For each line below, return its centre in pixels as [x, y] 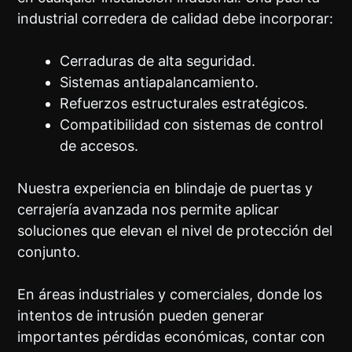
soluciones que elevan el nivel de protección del [175, 231]
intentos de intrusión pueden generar [141, 316]
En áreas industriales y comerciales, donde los [170, 295]
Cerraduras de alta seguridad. [158, 61]
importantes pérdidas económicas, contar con [172, 337]
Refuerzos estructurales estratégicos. [184, 104]
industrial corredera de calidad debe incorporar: [176, 19]
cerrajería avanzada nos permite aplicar [148, 210]
